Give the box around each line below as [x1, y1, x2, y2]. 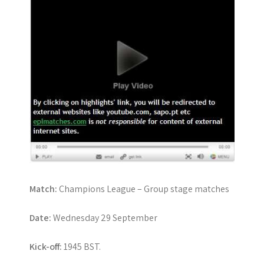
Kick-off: [29, 240, 62, 253]
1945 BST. [62, 240, 101, 253]
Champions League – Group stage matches [57, 182, 229, 195]
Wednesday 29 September [51, 211, 157, 224]
